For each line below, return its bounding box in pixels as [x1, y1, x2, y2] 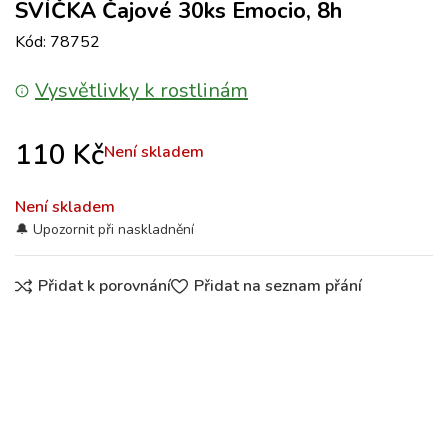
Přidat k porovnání [38, 275, 172, 298]
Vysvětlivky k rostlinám [35, 77, 248, 104]
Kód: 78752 [15, 31, 100, 53]
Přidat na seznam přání [193, 275, 362, 298]
